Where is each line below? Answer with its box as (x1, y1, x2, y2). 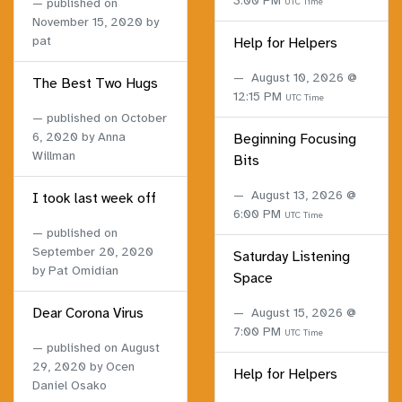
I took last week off (32, 189, 156, 208)
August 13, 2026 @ (251, 188, 356, 204)
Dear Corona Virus (32, 304, 144, 323)
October (121, 110, 167, 127)
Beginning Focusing (233, 130, 356, 149)
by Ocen (86, 359, 135, 375)
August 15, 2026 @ (251, 305, 356, 321)
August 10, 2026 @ (251, 70, 357, 86)
